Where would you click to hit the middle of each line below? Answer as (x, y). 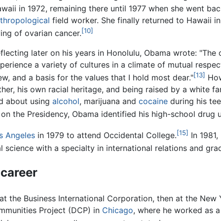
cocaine (153, 101)
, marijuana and (109, 101)
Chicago (118, 210)
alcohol (66, 101)
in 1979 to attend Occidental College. (106, 135)
